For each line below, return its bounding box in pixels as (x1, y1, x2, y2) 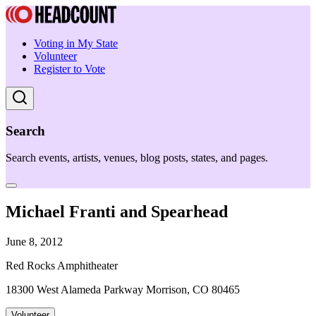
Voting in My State (34, 37, 118, 49)
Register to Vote (34, 63, 105, 75)
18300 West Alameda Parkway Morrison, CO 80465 (6, 284, 240, 296)
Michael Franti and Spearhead (6, 202, 228, 221)
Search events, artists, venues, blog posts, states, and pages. (6, 152, 268, 164)
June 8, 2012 (6, 236, 63, 248)
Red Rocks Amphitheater (6, 260, 118, 272)
